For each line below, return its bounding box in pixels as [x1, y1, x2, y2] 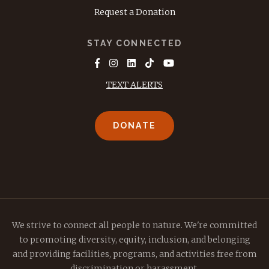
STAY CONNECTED [86, 38, 183, 49]
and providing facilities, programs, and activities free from [12, 249, 257, 260]
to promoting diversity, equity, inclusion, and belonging [19, 234, 250, 246]
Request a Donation [94, 7, 175, 18]
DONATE [113, 121, 156, 131]
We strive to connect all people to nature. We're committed [12, 220, 257, 231]
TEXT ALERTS [106, 79, 163, 91]
